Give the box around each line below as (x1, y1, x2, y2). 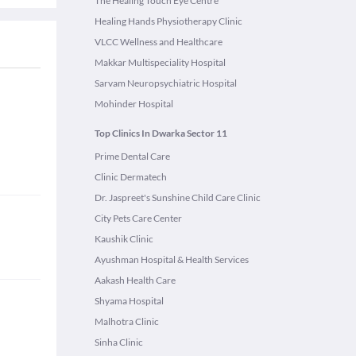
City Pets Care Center (95, 212, 182, 224)
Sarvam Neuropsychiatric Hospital (95, 77, 237, 89)
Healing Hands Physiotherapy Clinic (95, 15, 242, 27)
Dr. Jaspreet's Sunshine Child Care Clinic (95, 192, 261, 203)
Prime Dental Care (95, 150, 170, 162)
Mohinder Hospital (95, 98, 173, 110)
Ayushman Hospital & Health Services (95, 253, 249, 265)
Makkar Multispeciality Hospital (95, 56, 226, 68)
